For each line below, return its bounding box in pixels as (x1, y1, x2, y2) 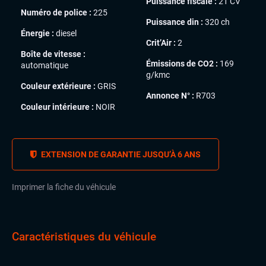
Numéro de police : (21, 7, 91, 17)
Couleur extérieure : (21, 81, 96, 91)
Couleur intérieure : (21, 102, 94, 112)
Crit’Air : (146, 37, 176, 47)
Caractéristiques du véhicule (12, 230, 156, 243)
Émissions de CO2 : (146, 58, 218, 68)
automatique (21, 60, 68, 70)
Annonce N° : (146, 90, 194, 100)
